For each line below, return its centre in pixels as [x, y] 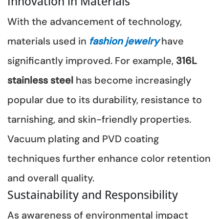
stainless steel [42, 80]
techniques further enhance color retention [109, 158]
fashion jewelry [124, 41]
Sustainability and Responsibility [93, 194]
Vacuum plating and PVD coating [83, 139]
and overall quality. [51, 178]
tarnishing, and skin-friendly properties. [99, 119]
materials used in [48, 41]
